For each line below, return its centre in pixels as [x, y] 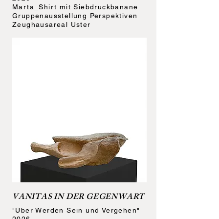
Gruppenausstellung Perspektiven [75, 16]
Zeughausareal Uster [52, 24]
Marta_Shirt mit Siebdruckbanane [75, 7]
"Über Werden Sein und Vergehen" [76, 210]
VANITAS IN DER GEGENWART [79, 198]
